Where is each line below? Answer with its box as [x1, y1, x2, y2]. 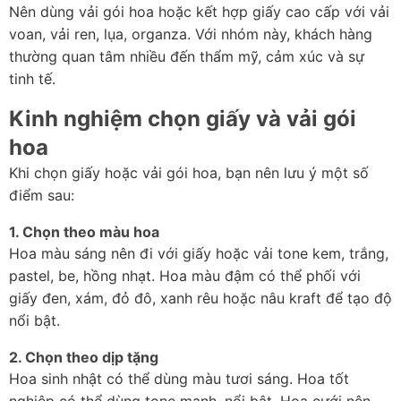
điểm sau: [9, 186, 74, 205]
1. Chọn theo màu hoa [9, 223, 159, 242]
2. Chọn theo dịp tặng [9, 348, 158, 367]
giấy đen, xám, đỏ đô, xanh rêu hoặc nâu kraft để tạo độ [9, 289, 392, 308]
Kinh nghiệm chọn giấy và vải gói [9, 106, 356, 132]
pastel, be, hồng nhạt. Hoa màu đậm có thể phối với [9, 267, 361, 286]
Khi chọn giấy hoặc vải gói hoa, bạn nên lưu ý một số [9, 164, 369, 183]
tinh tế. [9, 70, 55, 89]
